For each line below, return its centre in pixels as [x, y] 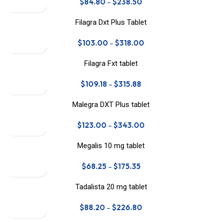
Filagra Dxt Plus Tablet [111, 22]
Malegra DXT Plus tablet [111, 104]
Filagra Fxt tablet [111, 63]
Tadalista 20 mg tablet [111, 187]
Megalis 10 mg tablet [111, 145]
